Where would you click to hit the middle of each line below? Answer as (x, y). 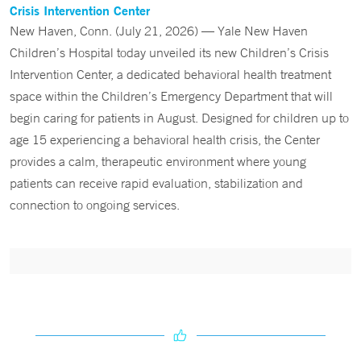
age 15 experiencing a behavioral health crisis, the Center (165, 139)
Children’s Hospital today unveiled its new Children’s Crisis (169, 52)
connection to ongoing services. (95, 205)
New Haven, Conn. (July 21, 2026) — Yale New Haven (159, 31)
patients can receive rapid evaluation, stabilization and (156, 183)
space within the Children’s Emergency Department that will (171, 96)
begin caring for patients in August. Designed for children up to (179, 118)
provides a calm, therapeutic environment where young (158, 161)
